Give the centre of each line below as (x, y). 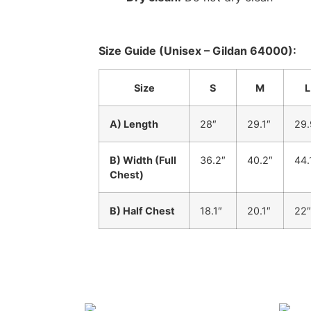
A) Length (134, 124)
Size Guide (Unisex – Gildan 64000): (197, 51)
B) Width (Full (143, 160)
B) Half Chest (142, 210)
